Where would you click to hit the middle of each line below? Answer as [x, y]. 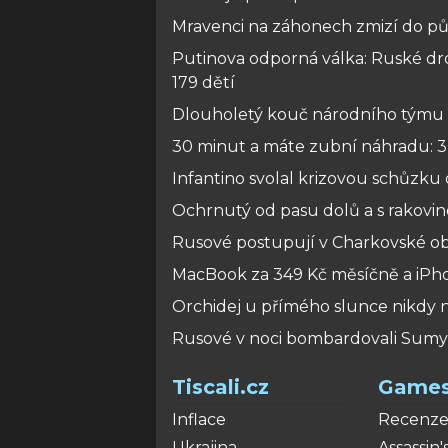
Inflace [199, 419]
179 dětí [203, 82]
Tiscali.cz [220, 387]
